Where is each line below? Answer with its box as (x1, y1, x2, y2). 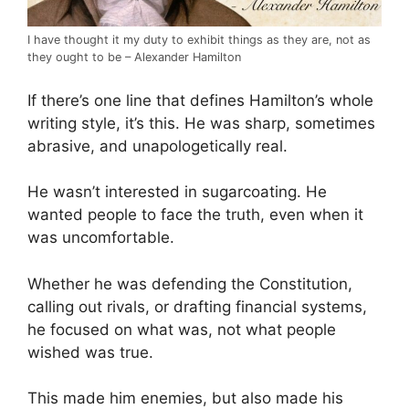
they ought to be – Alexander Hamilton (27, 50, 241, 65)
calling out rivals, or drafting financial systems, (27, 297, 367, 316)
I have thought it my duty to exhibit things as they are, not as (27, 33, 371, 47)
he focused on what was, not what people (27, 320, 336, 339)
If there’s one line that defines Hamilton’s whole (27, 90, 373, 110)
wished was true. (27, 342, 153, 362)
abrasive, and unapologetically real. (27, 136, 288, 155)
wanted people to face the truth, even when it (27, 205, 363, 225)
